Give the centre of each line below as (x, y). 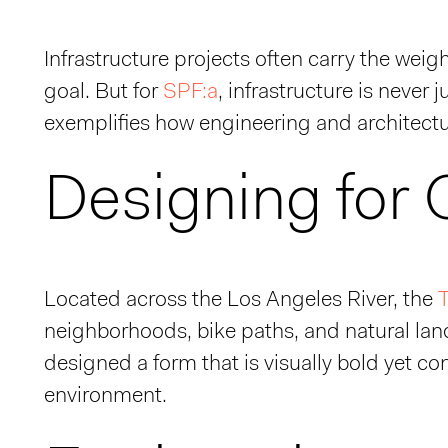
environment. (105, 396)
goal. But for (103, 92)
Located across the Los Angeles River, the (241, 300)
